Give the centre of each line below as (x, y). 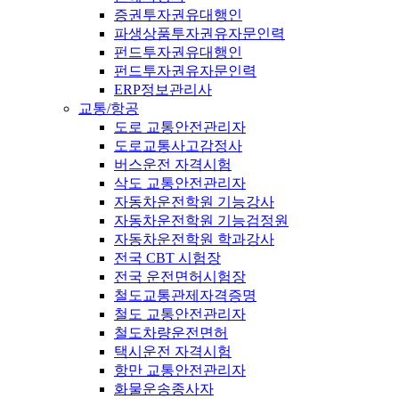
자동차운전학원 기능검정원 (201, 220)
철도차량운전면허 (171, 332)
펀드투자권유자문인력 (185, 70)
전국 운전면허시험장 (180, 276)
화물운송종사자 (164, 388)
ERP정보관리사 (163, 89)
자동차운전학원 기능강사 (194, 201)
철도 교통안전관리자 (180, 313)
